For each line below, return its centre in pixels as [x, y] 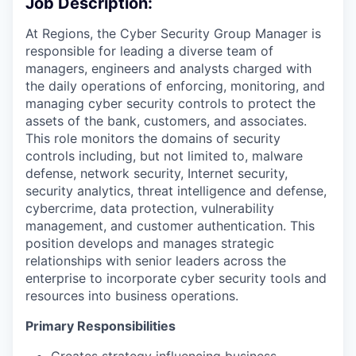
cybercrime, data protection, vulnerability [150, 208]
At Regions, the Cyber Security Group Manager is [173, 33]
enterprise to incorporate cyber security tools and [176, 278]
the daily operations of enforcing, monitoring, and [175, 86]
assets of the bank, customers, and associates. [166, 121]
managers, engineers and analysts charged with [168, 68]
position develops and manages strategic [150, 243]
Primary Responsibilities [101, 326]
